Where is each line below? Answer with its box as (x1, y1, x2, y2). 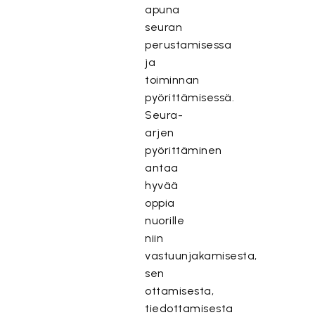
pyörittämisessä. (145, 91, 235, 104)
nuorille (145, 214, 185, 227)
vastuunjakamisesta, (145, 249, 257, 262)
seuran (145, 20, 183, 34)
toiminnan (145, 73, 200, 86)
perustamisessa (145, 38, 232, 51)
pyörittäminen (145, 143, 222, 157)
